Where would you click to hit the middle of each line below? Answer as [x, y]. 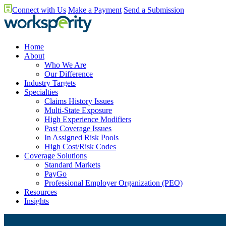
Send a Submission [154, 10]
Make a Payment [95, 10]
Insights [37, 201]
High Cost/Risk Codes [80, 147]
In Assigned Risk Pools [81, 137]
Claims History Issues [79, 101]
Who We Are [65, 65]
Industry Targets [50, 83]
